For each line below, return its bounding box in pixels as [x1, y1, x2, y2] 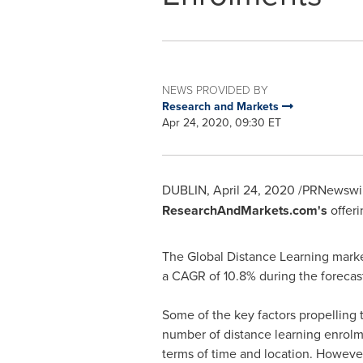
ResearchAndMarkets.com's [161, 201, 327, 220]
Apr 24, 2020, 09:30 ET [161, 114, 281, 130]
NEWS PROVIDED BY [161, 82, 268, 97]
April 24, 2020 [212, 181, 295, 199]
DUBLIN [161, 181, 207, 199]
